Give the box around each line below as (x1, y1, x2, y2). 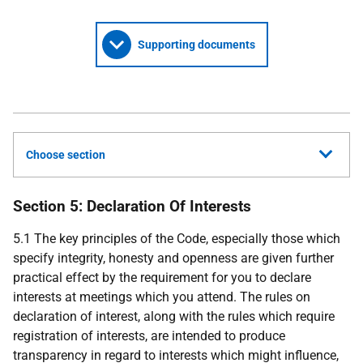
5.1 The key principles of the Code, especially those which (13, 231, 340, 246)
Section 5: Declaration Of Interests (13, 197, 251, 216)
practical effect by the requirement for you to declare (13, 270, 311, 285)
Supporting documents (137, 38, 255, 51)
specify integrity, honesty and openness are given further (13, 250, 334, 266)
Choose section (26, 148, 105, 161)
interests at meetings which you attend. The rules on (13, 289, 310, 305)
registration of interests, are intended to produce (13, 328, 285, 344)
